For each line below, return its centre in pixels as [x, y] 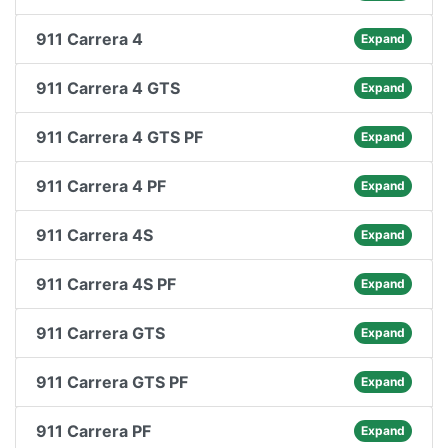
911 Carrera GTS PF [112, 382]
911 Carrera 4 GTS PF [119, 137]
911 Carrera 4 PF [101, 186]
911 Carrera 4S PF [106, 284]
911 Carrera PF [93, 431]
